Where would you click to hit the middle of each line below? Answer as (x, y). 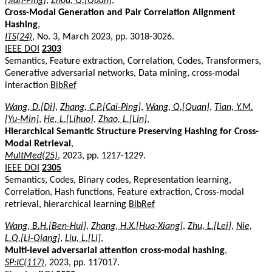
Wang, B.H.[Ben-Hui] (46, 226)
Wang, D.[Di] (30, 107)
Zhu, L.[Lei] (209, 226)
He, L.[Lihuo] (69, 119)
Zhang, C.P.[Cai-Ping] (100, 107)
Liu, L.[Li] (83, 238)
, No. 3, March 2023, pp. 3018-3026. (103, 37)
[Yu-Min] (22, 119)
